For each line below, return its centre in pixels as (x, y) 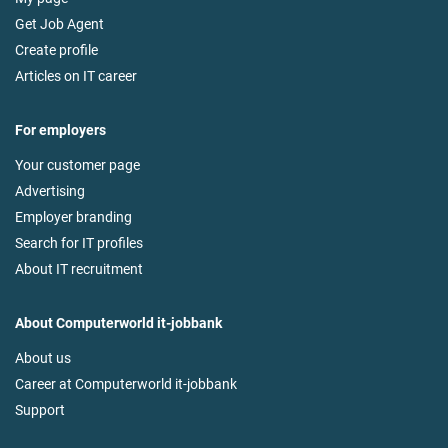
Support (40, 410)
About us (43, 358)
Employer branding (73, 217)
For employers (60, 130)
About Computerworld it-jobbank (118, 323)
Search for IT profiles (79, 243)
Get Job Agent (59, 24)
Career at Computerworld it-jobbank (126, 384)
